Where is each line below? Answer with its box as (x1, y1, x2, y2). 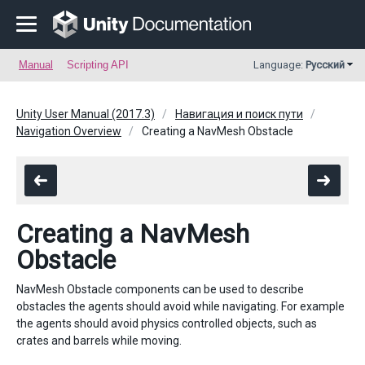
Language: (253, 59, 306, 71)
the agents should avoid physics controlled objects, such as (16, 317, 317, 330)
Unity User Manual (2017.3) (16, 108, 155, 121)
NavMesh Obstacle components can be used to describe (16, 283, 304, 296)
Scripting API (67, 59, 129, 71)
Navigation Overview (16, 125, 121, 138)
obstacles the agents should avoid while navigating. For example (16, 300, 345, 313)
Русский (306, 59, 345, 71)
